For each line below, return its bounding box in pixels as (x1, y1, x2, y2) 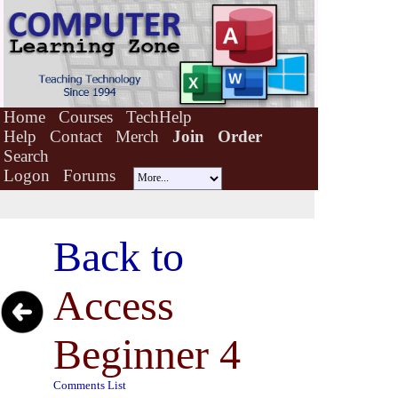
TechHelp (126, 107, 192, 126)
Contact (50, 127, 102, 146)
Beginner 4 (53, 330, 241, 378)
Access (53, 282, 174, 329)
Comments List (53, 378, 126, 392)
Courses (59, 107, 113, 126)
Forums (63, 166, 115, 185)
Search (4, 147, 49, 165)
